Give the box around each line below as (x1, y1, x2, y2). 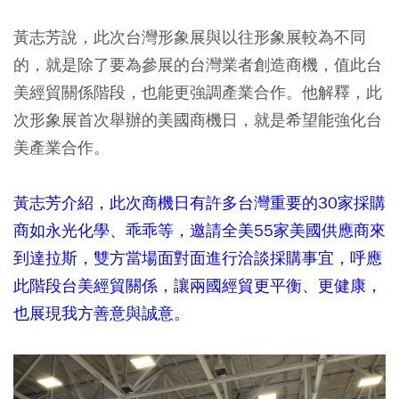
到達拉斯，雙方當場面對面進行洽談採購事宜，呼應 (13, 247, 382, 268)
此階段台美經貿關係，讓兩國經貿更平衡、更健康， (13, 274, 382, 296)
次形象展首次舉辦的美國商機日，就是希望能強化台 (13, 109, 382, 130)
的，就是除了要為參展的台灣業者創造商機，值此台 (13, 53, 382, 75)
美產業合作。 (13, 136, 110, 158)
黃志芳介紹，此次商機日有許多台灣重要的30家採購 (13, 191, 386, 213)
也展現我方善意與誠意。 (13, 302, 190, 323)
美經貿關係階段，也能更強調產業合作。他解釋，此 (13, 81, 382, 102)
